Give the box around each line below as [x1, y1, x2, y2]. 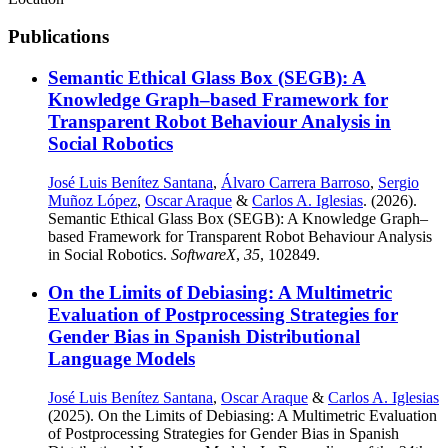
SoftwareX [171, 245, 236, 263]
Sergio [378, 173, 419, 191]
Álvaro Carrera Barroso [221, 173, 370, 191]
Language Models [48, 348, 195, 370]
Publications [8, 26, 109, 48]
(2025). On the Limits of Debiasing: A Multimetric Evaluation [48, 407, 437, 425]
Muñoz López [48, 191, 137, 209]
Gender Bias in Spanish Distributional [48, 326, 360, 348]
